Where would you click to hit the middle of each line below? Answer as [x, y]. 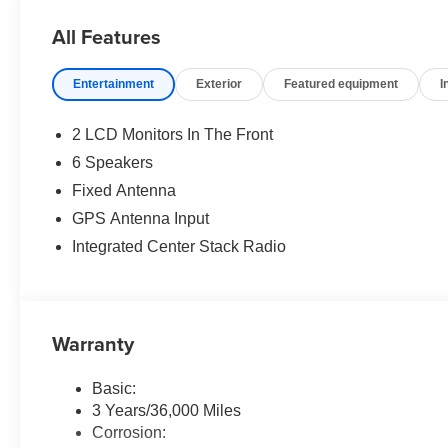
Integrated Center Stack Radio [179, 246]
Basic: [114, 388]
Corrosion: [129, 432]
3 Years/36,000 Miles [167, 410]
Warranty [93, 343]
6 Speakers [113, 162]
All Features [106, 36]
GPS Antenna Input [141, 218]
